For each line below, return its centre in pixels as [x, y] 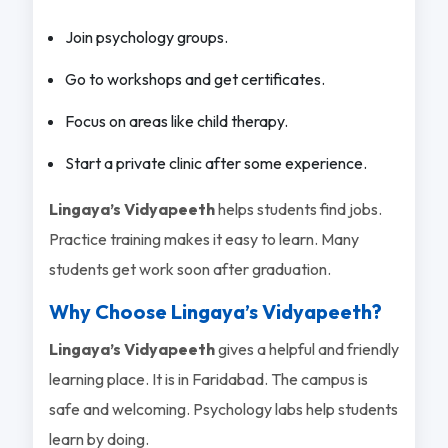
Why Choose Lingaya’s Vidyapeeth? [215, 311]
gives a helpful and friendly [306, 348]
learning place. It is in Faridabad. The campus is [208, 378]
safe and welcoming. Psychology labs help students [223, 408]
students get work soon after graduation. [189, 268]
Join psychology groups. [146, 36]
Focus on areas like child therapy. [176, 120]
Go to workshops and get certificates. [194, 78]
